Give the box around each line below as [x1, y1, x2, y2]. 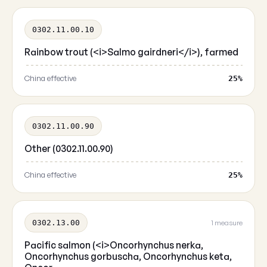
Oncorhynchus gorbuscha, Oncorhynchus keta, [24, 250, 232, 262]
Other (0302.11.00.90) [24, 142, 113, 154]
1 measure [211, 218, 243, 227]
